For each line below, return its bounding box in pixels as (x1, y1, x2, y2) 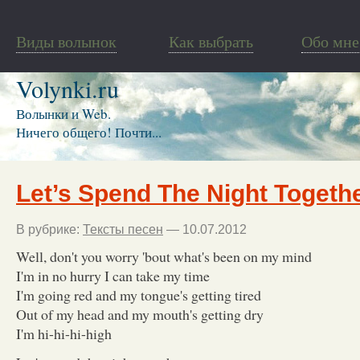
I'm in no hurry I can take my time (16, 265, 210, 285)
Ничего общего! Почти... (16, 123, 162, 141)
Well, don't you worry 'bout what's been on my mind (16, 246, 312, 266)
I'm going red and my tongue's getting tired (16, 284, 261, 305)
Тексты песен (83, 222, 163, 236)
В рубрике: (16, 222, 83, 236)
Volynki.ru (16, 72, 119, 104)
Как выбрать (169, 31, 253, 52)
